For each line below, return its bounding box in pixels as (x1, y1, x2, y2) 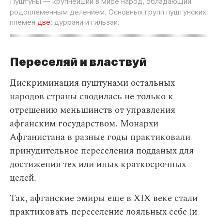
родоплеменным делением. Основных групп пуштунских (10, 7, 206, 16)
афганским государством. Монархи (10, 117, 158, 131)
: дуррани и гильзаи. (50, 17, 120, 27)
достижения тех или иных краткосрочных (10, 157, 186, 171)
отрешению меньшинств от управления (10, 103, 175, 117)
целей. (10, 171, 36, 185)
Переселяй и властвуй (10, 55, 147, 69)
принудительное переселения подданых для (10, 144, 194, 158)
